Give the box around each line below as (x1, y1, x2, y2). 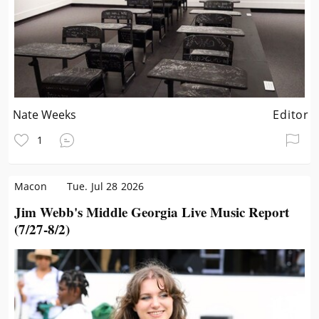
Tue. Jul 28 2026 (66, 179, 145, 193)
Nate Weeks (13, 107, 77, 122)
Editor (273, 107, 309, 122)
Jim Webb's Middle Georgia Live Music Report (14, 202, 289, 221)
